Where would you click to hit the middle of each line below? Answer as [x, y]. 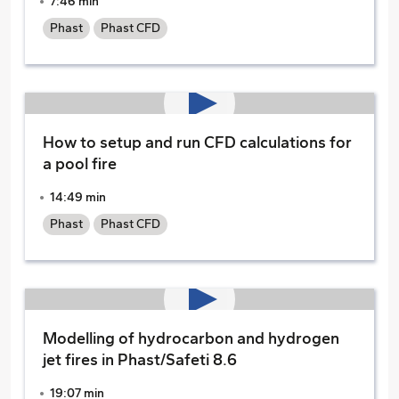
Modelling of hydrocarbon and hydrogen [191, 338]
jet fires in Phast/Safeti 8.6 [140, 360]
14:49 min [78, 197]
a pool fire [80, 164]
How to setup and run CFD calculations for [197, 142]
